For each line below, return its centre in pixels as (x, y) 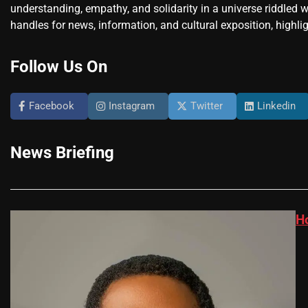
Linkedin (276, 106)
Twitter (207, 106)
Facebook (52, 106)
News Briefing (62, 153)
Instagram (132, 106)
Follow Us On (59, 67)
